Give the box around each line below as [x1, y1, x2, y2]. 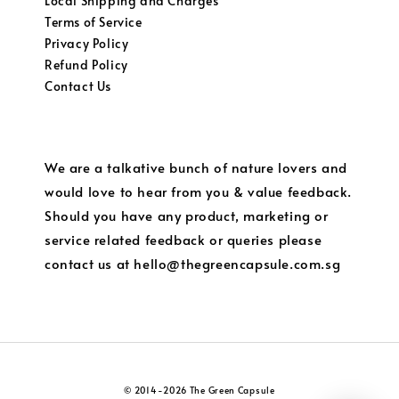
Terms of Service [45, 13, 142, 30]
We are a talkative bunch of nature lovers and [45, 158, 348, 176]
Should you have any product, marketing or [45, 206, 329, 224]
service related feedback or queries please [45, 230, 322, 248]
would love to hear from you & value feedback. [45, 182, 353, 200]
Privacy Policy [45, 35, 129, 52]
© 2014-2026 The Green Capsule [124, 384, 275, 396]
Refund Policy [45, 56, 128, 73]
